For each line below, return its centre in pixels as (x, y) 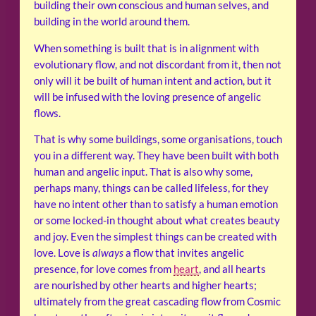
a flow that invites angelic (184, 253)
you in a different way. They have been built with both (156, 156)
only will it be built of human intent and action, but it (153, 80)
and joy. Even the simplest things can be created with (155, 237)
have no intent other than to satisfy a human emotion (156, 205)
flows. (47, 113)
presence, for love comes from (104, 269)
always (108, 253)
